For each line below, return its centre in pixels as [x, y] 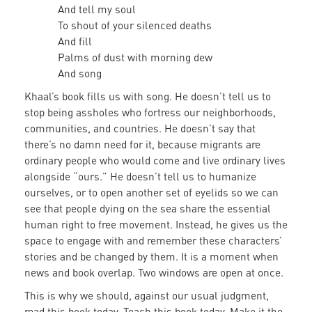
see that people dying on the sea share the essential [148, 209]
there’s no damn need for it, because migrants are [142, 145]
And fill [75, 41]
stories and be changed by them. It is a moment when [151, 257]
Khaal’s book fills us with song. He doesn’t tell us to [148, 96]
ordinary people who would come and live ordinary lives [155, 161]
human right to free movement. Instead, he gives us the [156, 225]
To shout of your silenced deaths [135, 25]
